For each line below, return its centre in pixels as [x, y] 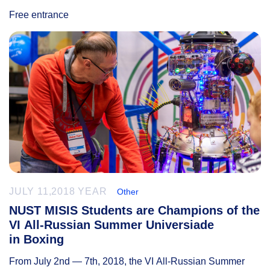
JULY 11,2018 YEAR [58, 191]
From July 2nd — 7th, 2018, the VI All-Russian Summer [127, 261]
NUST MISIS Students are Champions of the [134, 210]
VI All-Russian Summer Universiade [111, 224]
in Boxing [36, 239]
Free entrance [39, 14]
